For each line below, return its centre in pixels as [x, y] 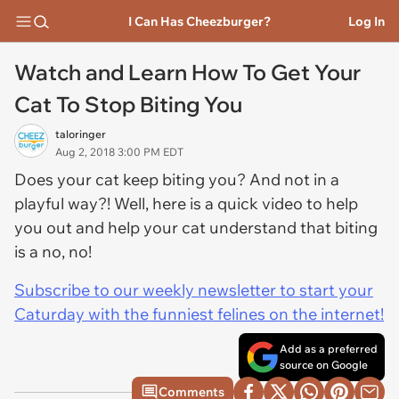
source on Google [324, 365]
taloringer [81, 134]
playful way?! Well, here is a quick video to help [186, 204]
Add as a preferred [329, 349]
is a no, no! [55, 252]
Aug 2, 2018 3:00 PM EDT [119, 152]
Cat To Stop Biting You [128, 104]
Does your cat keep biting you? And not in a [177, 179]
